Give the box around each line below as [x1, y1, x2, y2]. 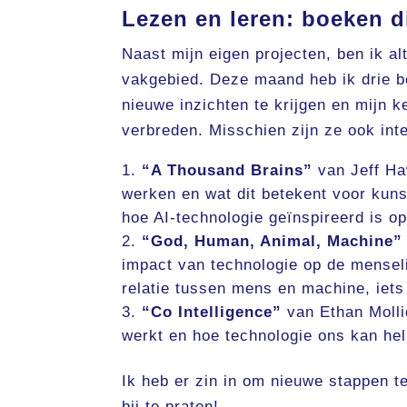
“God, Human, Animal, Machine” [142, 233, 403, 251]
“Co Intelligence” [142, 303, 283, 322]
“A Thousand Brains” [142, 162, 313, 180]
